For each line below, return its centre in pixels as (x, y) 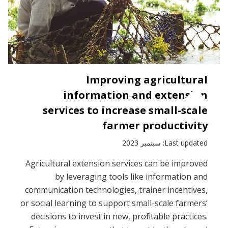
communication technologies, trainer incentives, (116, 190)
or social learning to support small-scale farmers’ (114, 203)
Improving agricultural (147, 80)
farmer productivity (155, 126)
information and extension (135, 95)
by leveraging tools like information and (131, 177)
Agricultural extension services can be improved (117, 164)
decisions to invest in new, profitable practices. (119, 217)
